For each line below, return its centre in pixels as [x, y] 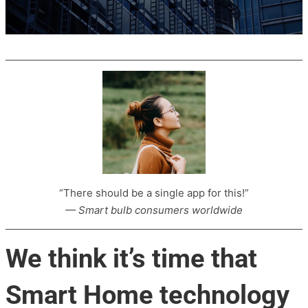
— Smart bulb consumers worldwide [154, 210]
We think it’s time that [131, 258]
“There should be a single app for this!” [154, 193]
